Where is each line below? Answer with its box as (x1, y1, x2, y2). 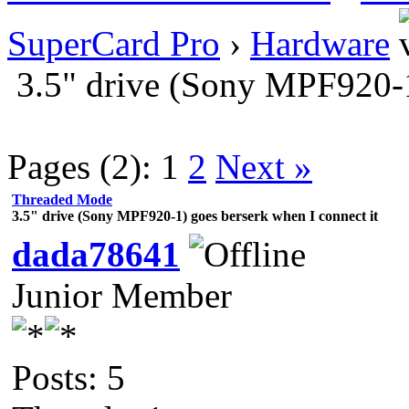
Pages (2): (7, 146, 152, 186)
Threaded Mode (12, 191, 112, 207)
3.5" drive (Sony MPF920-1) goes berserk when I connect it (12, 207, 378, 224)
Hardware (250, 23, 390, 63)
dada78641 (12, 234, 180, 274)
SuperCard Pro (7, 23, 220, 63)
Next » (215, 146, 312, 186)
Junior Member (12, 275, 232, 315)
